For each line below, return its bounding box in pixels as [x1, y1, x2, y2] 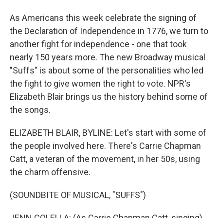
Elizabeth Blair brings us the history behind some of [10, 91, 208, 102]
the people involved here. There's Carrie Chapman [10, 141, 201, 151]
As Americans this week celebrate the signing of [10, 13, 197, 23]
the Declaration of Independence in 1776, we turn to [10, 26, 208, 36]
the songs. [10, 105, 51, 115]
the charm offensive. [10, 167, 91, 177]
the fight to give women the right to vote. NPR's [10, 78, 191, 89]
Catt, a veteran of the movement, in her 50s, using [10, 154, 200, 164]
